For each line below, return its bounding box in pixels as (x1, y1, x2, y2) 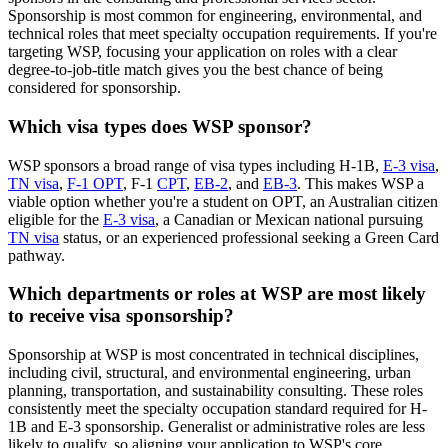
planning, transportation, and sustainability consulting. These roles (8, 381, 423, 399)
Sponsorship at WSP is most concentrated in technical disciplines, (8, 345, 419, 363)
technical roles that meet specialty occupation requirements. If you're (8, 25, 437, 43)
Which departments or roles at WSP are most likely (8, 283, 426, 305)
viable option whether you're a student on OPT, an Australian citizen (8, 192, 438, 210)
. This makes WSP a (297, 174, 424, 192)
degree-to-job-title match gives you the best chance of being (8, 61, 383, 79)
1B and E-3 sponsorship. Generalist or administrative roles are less (8, 417, 425, 435)
